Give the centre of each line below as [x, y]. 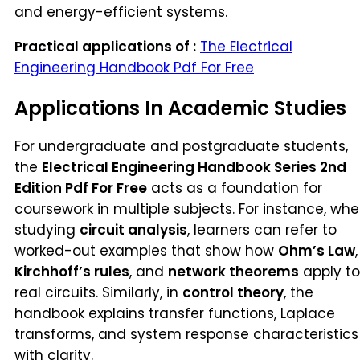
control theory [233, 292]
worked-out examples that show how [146, 250]
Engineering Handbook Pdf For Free [134, 67]
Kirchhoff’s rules [72, 271]
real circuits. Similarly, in [98, 292]
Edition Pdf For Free [81, 188]
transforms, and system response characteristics [186, 334]
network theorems [233, 271]
